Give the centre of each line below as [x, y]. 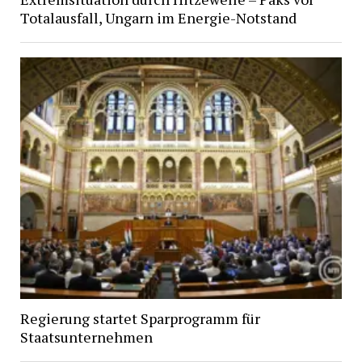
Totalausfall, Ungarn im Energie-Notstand [158, 18]
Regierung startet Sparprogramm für [140, 319]
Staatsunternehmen [86, 337]
